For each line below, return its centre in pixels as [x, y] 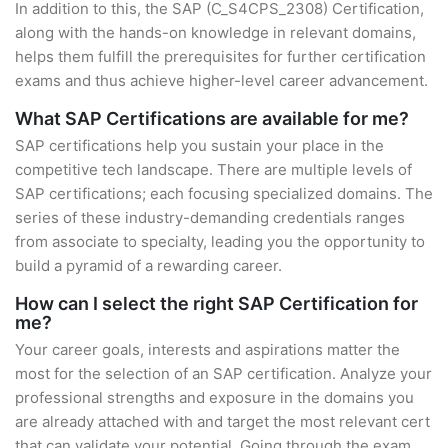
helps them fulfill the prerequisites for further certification [220, 56]
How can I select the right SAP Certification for [216, 303]
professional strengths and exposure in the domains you [214, 397]
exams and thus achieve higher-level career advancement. [221, 80]
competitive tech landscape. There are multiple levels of [213, 169]
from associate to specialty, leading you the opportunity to [220, 241]
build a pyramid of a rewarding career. [148, 265]
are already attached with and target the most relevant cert [222, 421]
